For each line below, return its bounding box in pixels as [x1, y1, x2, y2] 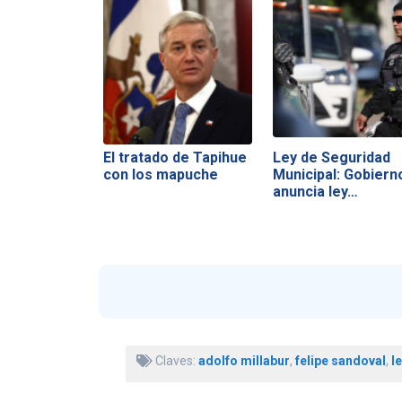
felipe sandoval [294, 354, 386, 369]
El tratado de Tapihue [102, 148, 247, 166]
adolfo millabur [197, 354, 290, 369]
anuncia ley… [272, 182, 358, 200]
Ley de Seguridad [272, 148, 390, 166]
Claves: [152, 354, 198, 369]
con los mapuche [102, 165, 218, 183]
